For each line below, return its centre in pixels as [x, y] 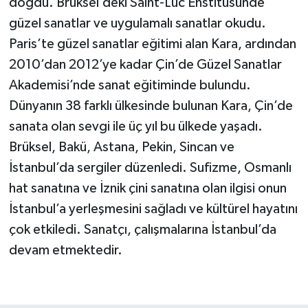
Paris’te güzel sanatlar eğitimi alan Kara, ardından [152, 44]
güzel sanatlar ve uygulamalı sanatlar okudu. [137, 23]
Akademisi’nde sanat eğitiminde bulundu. [130, 85]
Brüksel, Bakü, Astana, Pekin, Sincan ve [121, 147]
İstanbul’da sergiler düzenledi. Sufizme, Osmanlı [150, 168]
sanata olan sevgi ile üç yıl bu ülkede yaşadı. [135, 126]
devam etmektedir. [65, 250]
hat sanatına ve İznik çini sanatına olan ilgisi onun [147, 188]
